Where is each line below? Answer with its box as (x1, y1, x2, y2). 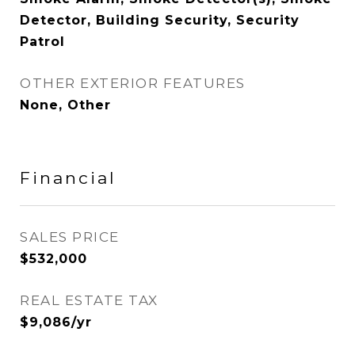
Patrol (20, 34, 65, 49)
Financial (20, 168, 116, 188)
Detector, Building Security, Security (20, 13, 300, 28)
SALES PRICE (20, 229, 120, 245)
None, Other (20, 97, 111, 113)
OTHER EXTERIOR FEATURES (20, 75, 246, 91)
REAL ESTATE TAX (20, 292, 158, 308)
